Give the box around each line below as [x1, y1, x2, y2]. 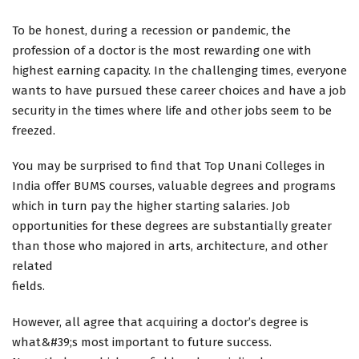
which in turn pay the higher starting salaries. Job [12, 199, 290, 214]
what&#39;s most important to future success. [12, 334, 272, 349]
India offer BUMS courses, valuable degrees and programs [12, 179, 336, 194]
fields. [12, 279, 45, 294]
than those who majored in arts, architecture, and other [12, 239, 328, 254]
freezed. [12, 123, 55, 138]
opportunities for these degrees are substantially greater [12, 219, 332, 234]
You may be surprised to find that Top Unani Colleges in [12, 159, 325, 174]
